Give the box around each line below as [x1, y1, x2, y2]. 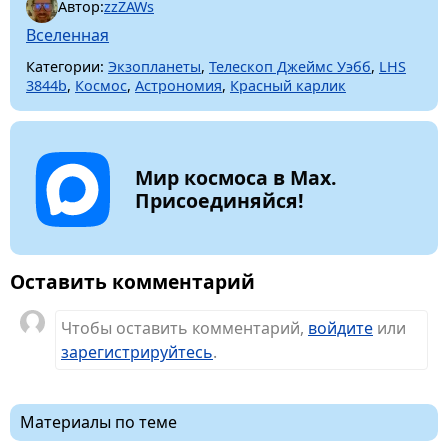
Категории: [26, 56, 104, 76]
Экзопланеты [108, 56, 201, 76]
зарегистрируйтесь [61, 340, 213, 363]
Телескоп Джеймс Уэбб [209, 56, 371, 76]
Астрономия [135, 75, 222, 95]
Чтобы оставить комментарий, [61, 316, 308, 339]
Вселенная [26, 23, 109, 46]
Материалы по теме [20, 410, 177, 433]
